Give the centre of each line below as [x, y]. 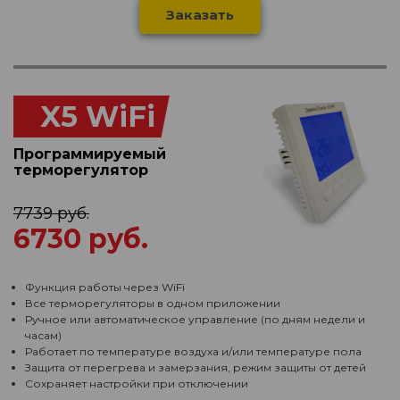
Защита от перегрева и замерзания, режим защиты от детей [196, 367]
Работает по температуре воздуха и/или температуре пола [193, 351]
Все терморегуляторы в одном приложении [153, 303]
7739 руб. [51, 213]
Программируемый [90, 154]
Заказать [200, 15]
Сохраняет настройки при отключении [137, 383]
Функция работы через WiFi [105, 287]
